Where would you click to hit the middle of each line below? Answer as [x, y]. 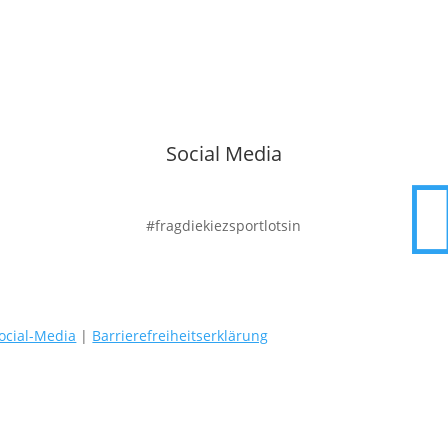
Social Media [223, 153]
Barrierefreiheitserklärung [180, 335]
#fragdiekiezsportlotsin [224, 225]
